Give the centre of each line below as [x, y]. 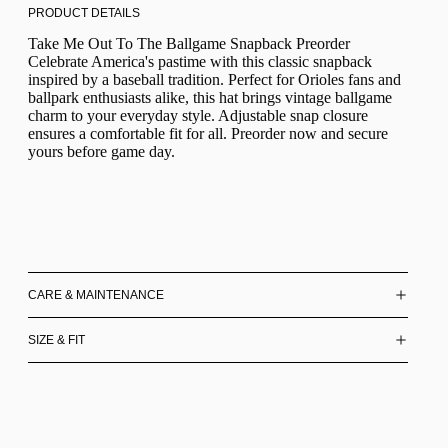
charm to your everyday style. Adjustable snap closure [198, 116]
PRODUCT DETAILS [84, 12]
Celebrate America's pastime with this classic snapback [200, 62]
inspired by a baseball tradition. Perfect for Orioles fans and [214, 80]
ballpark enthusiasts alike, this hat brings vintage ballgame [210, 98]
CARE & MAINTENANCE [96, 294]
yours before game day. [101, 152]
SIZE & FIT [56, 339]
